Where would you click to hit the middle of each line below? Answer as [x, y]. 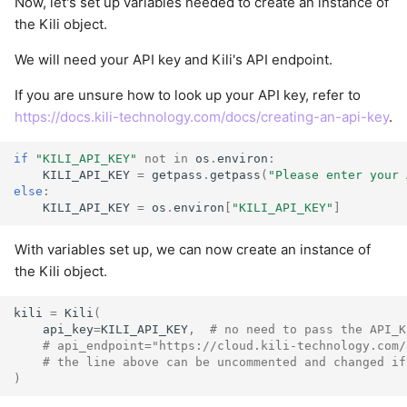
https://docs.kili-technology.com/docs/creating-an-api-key [202, 117]
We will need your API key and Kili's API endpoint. [174, 60]
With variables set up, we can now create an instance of [193, 250]
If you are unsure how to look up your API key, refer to [188, 95]
